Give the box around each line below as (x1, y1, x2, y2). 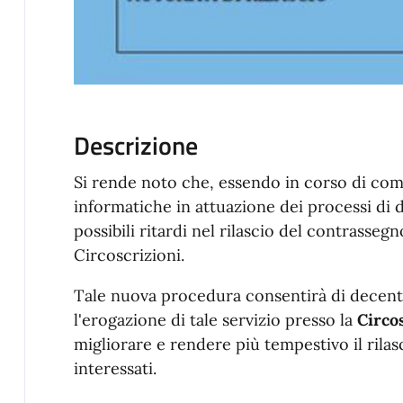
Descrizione (73, 126, 198, 166)
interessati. (73, 358, 157, 380)
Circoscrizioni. (73, 245, 184, 266)
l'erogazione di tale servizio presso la (73, 309, 357, 331)
